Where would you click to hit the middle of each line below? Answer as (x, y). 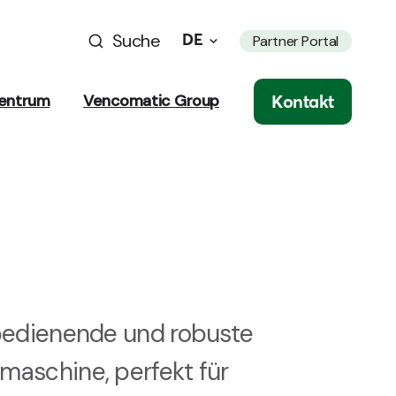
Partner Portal (295, 41)
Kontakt (303, 101)
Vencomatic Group (151, 101)
